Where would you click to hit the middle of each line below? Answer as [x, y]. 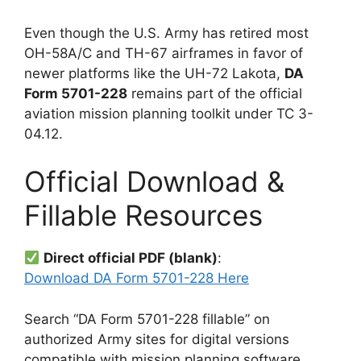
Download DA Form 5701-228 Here [137, 278]
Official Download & [154, 181]
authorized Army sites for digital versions [157, 339]
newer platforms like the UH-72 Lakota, [154, 73]
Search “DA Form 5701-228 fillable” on [147, 319]
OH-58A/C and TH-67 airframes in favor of [164, 53]
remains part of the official [215, 93]
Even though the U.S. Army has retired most [166, 33]
